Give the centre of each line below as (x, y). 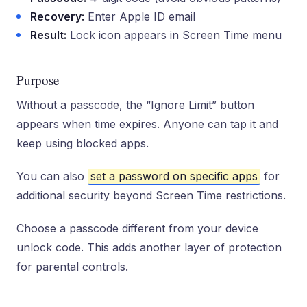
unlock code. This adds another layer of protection (149, 247)
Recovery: (57, 16)
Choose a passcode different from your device (137, 228)
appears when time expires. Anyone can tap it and (147, 124)
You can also (52, 176)
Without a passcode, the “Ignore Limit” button (135, 105)
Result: (48, 35)
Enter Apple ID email (140, 16)
